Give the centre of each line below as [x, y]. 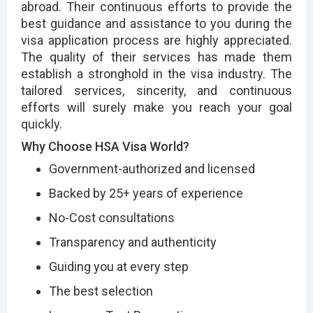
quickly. [42, 124]
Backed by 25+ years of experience [146, 193]
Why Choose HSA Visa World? [105, 146]
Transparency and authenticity [133, 242]
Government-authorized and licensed [152, 168]
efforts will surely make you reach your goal [156, 107]
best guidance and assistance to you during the [156, 23]
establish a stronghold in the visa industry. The [156, 73]
